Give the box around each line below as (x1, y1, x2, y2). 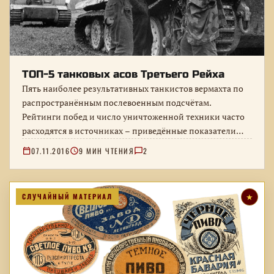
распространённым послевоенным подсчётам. (22, 97, 212, 109)
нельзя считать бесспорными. (22, 139, 144, 151)
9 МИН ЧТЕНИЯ (79, 146, 134, 157)
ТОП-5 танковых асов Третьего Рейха (22, 68, 224, 81)
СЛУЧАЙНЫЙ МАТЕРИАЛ (22, 191, 113, 202)
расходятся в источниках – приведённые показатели (22, 125, 236, 137)
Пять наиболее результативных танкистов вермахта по (22, 83, 243, 95)
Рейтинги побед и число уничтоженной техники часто (22, 111, 245, 123)
